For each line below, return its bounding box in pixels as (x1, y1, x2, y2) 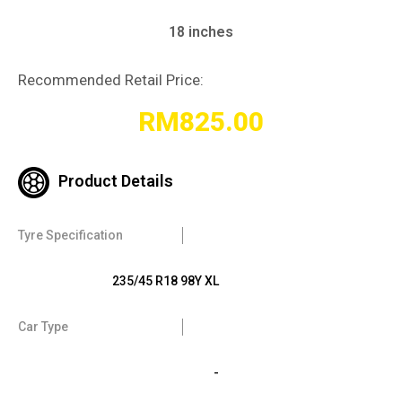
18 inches (169, 23, 233, 41)
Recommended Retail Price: (18, 71, 204, 90)
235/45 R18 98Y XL (112, 274, 220, 289)
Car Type (18, 319, 68, 335)
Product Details (58, 171, 173, 191)
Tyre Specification (18, 228, 123, 243)
